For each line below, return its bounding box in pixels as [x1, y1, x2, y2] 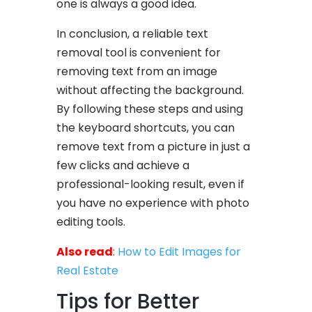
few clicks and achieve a [56, 157, 190, 173]
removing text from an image [56, 63, 218, 79]
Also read [56, 243, 114, 260]
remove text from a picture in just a [56, 138, 251, 155]
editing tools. [56, 213, 126, 230]
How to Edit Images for [118, 243, 242, 260]
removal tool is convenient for [56, 44, 221, 61]
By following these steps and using [56, 100, 244, 117]
